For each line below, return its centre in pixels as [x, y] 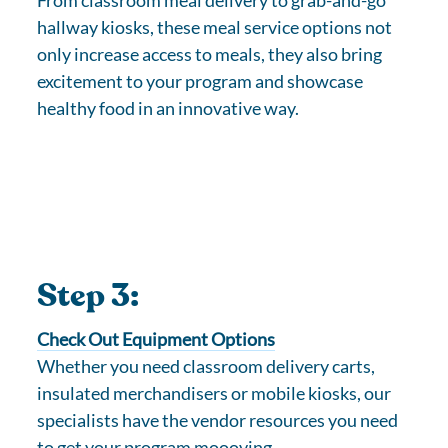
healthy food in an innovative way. [168, 108]
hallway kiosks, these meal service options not [215, 27]
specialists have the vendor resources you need [218, 420]
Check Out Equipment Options [156, 339]
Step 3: [88, 296]
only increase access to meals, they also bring [210, 54]
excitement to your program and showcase [200, 81]
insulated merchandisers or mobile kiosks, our [214, 393]
